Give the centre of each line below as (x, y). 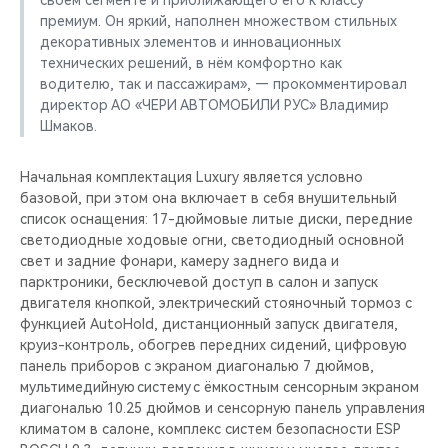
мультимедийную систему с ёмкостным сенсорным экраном (219, 387)
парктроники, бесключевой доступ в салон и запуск (199, 282)
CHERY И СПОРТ (71, 53)
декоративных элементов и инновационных (190, 42)
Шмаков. (68, 126)
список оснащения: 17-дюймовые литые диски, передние (216, 219)
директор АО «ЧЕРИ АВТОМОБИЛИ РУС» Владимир (214, 105)
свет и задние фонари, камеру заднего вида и (179, 261)
